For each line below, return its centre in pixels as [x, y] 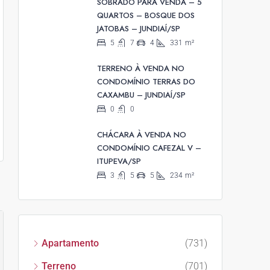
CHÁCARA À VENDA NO [142, 135]
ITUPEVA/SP [119, 162]
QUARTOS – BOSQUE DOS [146, 16]
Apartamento [70, 243]
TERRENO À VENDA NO [141, 69]
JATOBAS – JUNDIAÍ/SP [139, 29]
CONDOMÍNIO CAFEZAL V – [149, 148]
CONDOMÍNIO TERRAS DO [146, 82]
